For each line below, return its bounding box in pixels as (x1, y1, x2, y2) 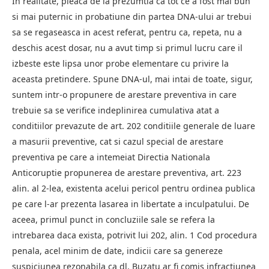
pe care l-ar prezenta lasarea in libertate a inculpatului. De (12, 198, 249, 210)
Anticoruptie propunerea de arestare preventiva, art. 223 (12, 166, 241, 178)
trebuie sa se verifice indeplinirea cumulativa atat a (12, 104, 219, 116)
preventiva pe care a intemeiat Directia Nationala (12, 151, 210, 163)
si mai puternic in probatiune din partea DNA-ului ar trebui (12, 10, 252, 22)
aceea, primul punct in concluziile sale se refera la (12, 213, 215, 225)
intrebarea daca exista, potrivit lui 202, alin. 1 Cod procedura (12, 229, 257, 241)
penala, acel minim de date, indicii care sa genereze (12, 244, 223, 256)
